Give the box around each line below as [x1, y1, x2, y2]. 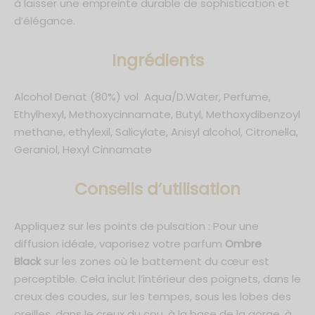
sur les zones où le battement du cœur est [41, 253, 269, 269]
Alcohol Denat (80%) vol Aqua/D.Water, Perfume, [14, 89, 271, 105]
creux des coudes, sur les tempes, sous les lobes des [14, 288, 291, 304]
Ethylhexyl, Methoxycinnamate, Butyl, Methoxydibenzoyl [14, 107, 300, 122]
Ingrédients [111, 49, 204, 72]
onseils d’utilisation [87, 177, 240, 201]
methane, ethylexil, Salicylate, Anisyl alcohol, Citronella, [14, 124, 298, 140]
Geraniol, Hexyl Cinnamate [14, 142, 152, 157]
